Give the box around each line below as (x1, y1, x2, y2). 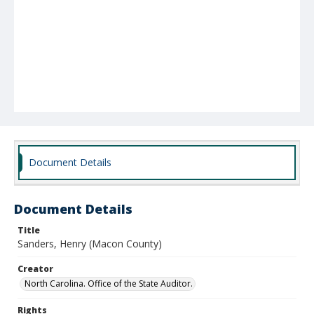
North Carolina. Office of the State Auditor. (25, 278, 193, 289)
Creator (18, 263, 53, 275)
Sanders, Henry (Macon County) (18, 237, 162, 250)
